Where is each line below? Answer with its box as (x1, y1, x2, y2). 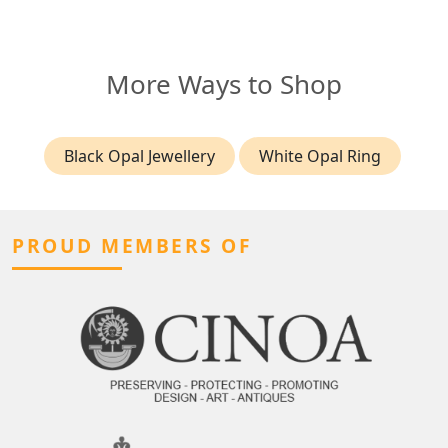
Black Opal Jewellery (63, 145, 215, 168)
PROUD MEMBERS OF (12, 232, 252, 260)
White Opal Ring (258, 145, 381, 168)
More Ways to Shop (106, 66, 342, 103)
